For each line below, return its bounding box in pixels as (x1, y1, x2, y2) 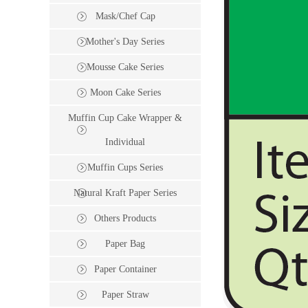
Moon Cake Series (89, 87, 161, 98)
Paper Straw (101, 289, 149, 300)
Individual (105, 137, 145, 148)
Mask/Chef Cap (95, 11, 155, 22)
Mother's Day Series (86, 36, 164, 47)
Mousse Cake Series (87, 62, 164, 73)
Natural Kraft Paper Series (74, 188, 177, 199)
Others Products (94, 213, 156, 224)
